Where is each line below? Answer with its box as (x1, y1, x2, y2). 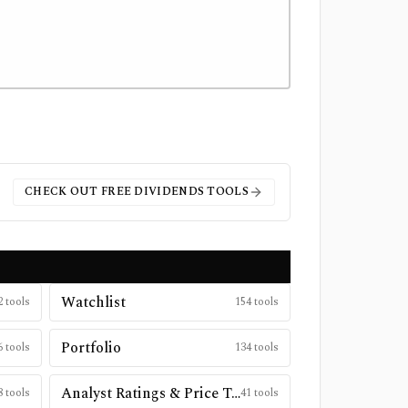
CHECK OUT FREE (24, 183, 135, 200)
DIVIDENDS (134, 183, 205, 200)
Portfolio (60, 337, 121, 359)
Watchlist (60, 291, 126, 313)
